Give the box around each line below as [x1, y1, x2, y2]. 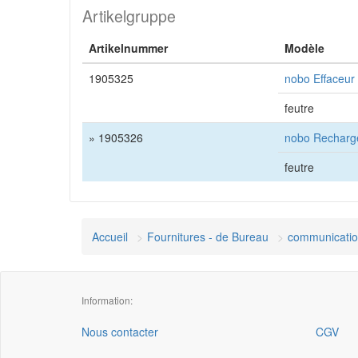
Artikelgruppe [82, 5, 176, 27]
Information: [82, 293, 133, 307]
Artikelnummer [89, 40, 168, 56]
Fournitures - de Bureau [147, 229, 268, 245]
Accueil [92, 229, 128, 245]
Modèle [284, 40, 324, 56]
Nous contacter [82, 324, 158, 340]
